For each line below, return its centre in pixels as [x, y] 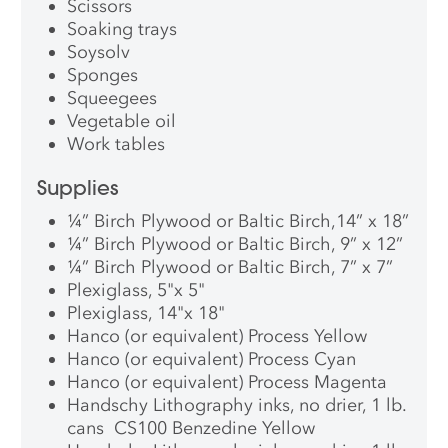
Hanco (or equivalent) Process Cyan [212, 359]
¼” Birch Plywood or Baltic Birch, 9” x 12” [235, 244]
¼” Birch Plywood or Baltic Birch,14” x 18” [238, 221]
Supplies [78, 188]
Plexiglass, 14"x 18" [146, 313]
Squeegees [112, 98]
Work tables [116, 144]
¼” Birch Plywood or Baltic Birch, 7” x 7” [230, 267]
